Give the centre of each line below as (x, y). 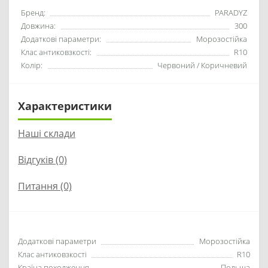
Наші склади (47, 133)
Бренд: (33, 13)
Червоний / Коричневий (202, 65)
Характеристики (65, 106)
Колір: (32, 65)
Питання (38, 186)
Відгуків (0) (42, 160)
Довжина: (38, 26)
